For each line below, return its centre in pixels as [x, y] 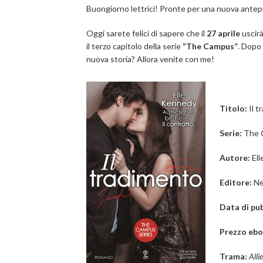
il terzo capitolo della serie [134, 46]
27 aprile [223, 33]
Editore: [237, 182]
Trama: [234, 256]
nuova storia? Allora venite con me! [150, 59]
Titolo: [234, 108]
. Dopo [249, 46]
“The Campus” [209, 46]
